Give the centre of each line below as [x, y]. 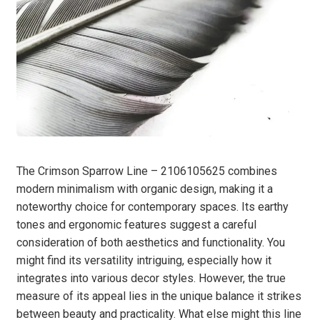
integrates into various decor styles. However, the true [151, 278]
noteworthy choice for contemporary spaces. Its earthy [152, 206]
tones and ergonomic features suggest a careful [136, 224]
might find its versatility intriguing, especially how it [144, 260]
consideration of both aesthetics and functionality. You [151, 242]
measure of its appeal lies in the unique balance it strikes [159, 296]
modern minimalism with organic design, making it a [145, 189]
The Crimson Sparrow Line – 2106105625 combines [147, 171]
